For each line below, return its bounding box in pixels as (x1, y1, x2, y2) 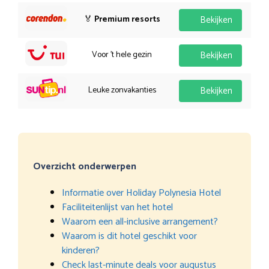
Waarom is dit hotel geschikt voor (62, 228, 197, 244)
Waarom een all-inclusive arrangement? (62, 213, 218, 230)
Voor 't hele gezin (92, 47, 152, 62)
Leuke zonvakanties (88, 83, 156, 97)
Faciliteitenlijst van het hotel (62, 199, 173, 216)
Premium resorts (94, 12, 160, 26)
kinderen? (62, 242, 100, 259)
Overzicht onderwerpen (33, 158, 136, 175)
